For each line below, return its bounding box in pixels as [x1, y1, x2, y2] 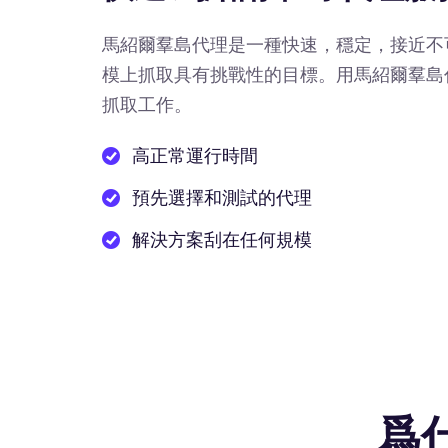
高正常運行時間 [132, 144, 258, 167]
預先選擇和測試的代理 [132, 186, 312, 209]
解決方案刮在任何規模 [132, 228, 312, 251]
